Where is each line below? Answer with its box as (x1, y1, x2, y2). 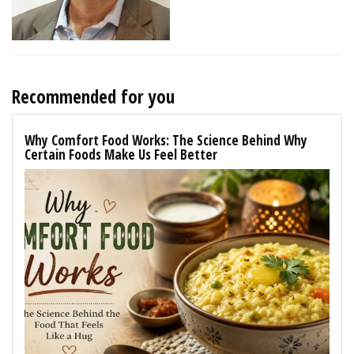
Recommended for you (12, 83, 175, 109)
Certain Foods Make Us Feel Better (24, 145, 217, 164)
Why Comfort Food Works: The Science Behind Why (24, 130, 307, 149)
